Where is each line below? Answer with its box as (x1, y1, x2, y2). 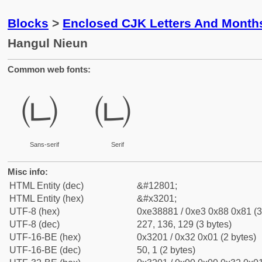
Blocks (8, 16, 49, 30)
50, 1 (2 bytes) (137, 245, 195, 255)
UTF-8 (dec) (9, 219, 60, 229)
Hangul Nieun (8, 36, 88, 50)
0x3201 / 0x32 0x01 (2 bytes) (137, 232, 256, 242)
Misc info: (8, 167, 48, 177)
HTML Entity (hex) (9, 194, 84, 204)
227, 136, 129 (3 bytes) (137, 219, 232, 229)
